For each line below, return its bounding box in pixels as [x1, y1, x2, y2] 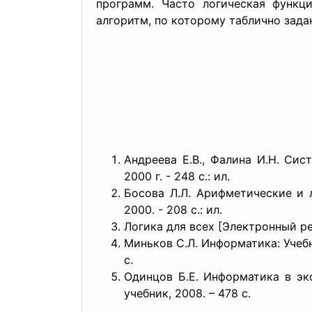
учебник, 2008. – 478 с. [124, 286, 251, 300]
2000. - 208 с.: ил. [124, 203, 222, 217]
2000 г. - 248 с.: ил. [124, 169, 230, 183]
